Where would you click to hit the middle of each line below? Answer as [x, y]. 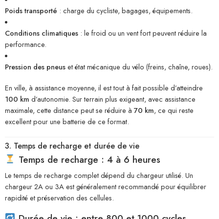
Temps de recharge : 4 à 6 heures [88, 159]
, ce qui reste [174, 110]
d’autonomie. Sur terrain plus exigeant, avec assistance [112, 99]
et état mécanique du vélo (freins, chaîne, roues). [139, 67]
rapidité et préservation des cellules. [59, 198]
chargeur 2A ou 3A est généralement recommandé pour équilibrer [106, 187]
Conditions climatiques [42, 33]
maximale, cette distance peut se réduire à [69, 110]
